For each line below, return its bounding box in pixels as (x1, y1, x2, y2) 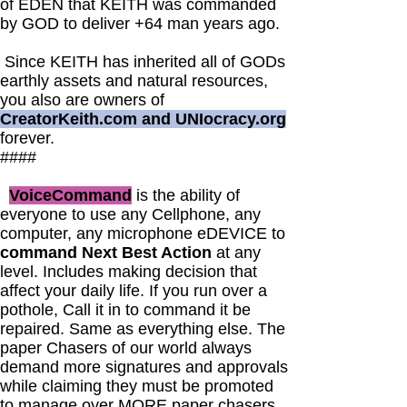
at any (212, 243, 261, 262)
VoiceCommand (9, 186, 132, 204)
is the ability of (132, 186, 240, 204)
